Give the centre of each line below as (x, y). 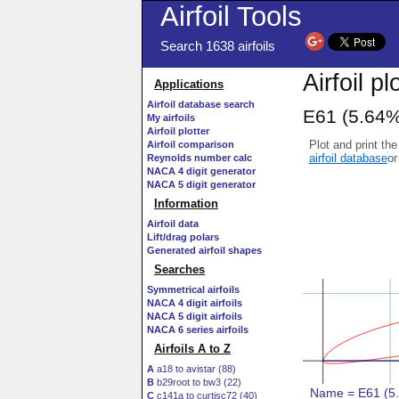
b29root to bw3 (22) (198, 382)
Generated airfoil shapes (204, 250)
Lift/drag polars (183, 237)
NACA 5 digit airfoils (195, 316)
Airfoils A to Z (192, 349)
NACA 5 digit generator (201, 184)
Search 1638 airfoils (218, 46)
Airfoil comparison (191, 144)
